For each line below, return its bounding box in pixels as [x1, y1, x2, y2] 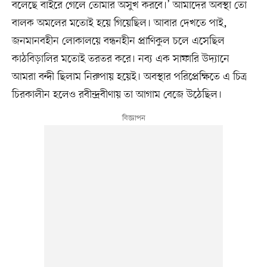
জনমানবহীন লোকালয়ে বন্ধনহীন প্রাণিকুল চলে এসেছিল [11, 34, 225, 49]
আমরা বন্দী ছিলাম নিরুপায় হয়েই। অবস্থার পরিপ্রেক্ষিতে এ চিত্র [11, 70, 247, 85]
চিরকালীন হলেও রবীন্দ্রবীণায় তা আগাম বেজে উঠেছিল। [11, 88, 225, 103]
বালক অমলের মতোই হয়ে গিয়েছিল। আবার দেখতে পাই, [11, 16, 227, 31]
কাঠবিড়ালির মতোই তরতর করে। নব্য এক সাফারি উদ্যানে [11, 52, 229, 67]
